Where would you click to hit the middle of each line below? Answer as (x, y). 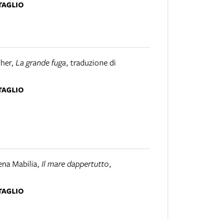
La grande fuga (41, 63)
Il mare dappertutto (75, 164)
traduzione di (93, 63)
